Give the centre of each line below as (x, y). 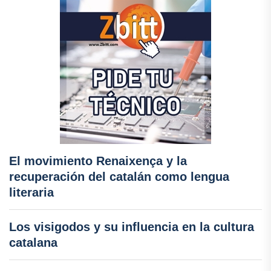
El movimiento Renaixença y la (98, 161)
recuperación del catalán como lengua (119, 177)
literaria (31, 193)
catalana (33, 243)
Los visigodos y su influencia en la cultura (132, 227)
